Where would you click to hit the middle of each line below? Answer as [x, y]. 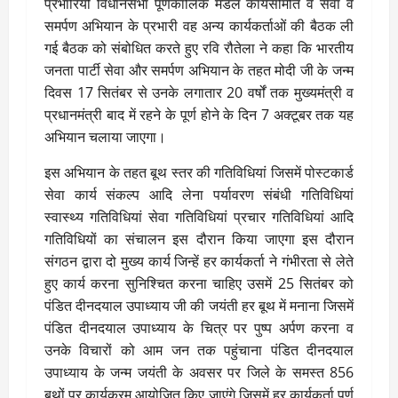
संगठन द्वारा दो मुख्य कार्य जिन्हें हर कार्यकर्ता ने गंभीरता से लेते [199, 261]
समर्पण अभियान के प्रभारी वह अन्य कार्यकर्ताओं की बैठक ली [199, 25]
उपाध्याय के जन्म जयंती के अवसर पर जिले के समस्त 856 [199, 372]
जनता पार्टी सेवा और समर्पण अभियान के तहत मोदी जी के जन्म [199, 70]
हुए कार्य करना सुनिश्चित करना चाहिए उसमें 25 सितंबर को [199, 283]
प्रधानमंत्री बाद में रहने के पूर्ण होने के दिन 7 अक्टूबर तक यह [199, 114]
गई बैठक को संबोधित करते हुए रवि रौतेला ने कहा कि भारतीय [199, 48]
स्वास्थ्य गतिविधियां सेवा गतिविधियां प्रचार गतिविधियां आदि [199, 216]
